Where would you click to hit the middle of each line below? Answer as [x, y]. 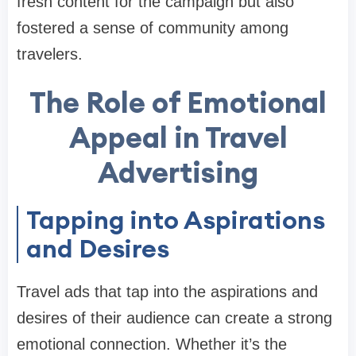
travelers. [50, 54]
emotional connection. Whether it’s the [152, 344]
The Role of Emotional [178, 103]
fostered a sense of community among [153, 28]
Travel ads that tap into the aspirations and [167, 292]
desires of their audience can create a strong [174, 318]
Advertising [178, 173]
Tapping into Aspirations [176, 220]
